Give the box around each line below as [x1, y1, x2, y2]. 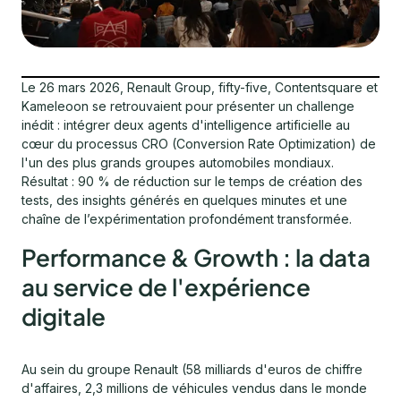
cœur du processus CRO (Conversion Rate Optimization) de [21, 135, 376, 151]
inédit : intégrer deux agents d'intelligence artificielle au [21, 116, 350, 132]
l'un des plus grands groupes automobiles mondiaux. [21, 154, 334, 170]
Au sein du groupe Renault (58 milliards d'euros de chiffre [21, 361, 363, 377]
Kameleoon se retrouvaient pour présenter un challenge [21, 98, 354, 114]
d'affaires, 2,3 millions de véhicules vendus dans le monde [21, 380, 367, 396]
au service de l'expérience [21, 271, 311, 302]
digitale [21, 301, 106, 331]
